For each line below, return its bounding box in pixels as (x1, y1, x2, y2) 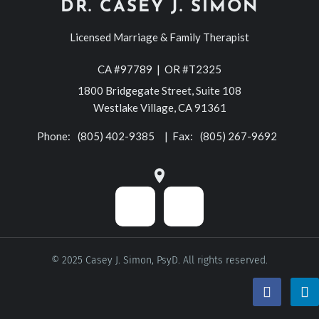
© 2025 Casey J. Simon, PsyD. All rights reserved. (51, 253, 268, 266)
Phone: (36, 129, 73, 142)
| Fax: (164, 129, 195, 142)
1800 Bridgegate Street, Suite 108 (78, 83, 241, 97)
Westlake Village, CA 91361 (93, 100, 226, 114)
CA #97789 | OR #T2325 (98, 62, 221, 75)
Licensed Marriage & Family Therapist (70, 30, 249, 43)
